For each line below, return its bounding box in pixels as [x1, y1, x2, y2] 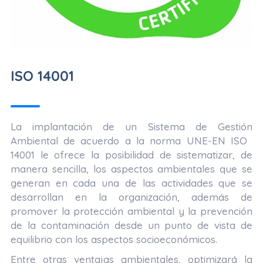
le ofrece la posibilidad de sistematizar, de [34, 149, 253, 161]
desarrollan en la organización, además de [10, 191, 253, 204]
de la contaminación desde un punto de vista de [10, 219, 253, 232]
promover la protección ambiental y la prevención [10, 205, 253, 218]
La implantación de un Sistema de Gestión [10, 120, 253, 133]
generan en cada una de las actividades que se [10, 177, 253, 190]
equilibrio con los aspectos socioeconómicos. [10, 233, 217, 246]
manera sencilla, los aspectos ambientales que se [10, 163, 253, 176]
